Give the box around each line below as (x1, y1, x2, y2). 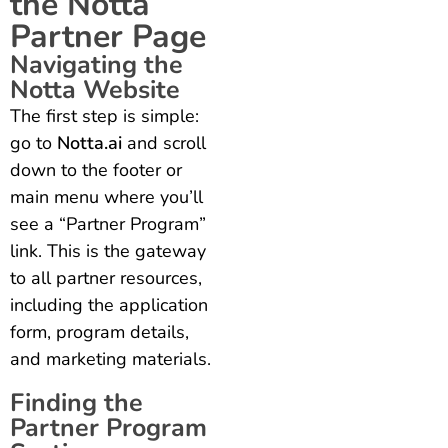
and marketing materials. (10, 347, 211, 372)
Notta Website (10, 73, 180, 108)
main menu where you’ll (10, 185, 203, 210)
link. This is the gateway (10, 239, 206, 264)
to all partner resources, (10, 266, 202, 291)
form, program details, (10, 320, 189, 345)
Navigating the (10, 48, 183, 83)
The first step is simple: (10, 104, 199, 129)
